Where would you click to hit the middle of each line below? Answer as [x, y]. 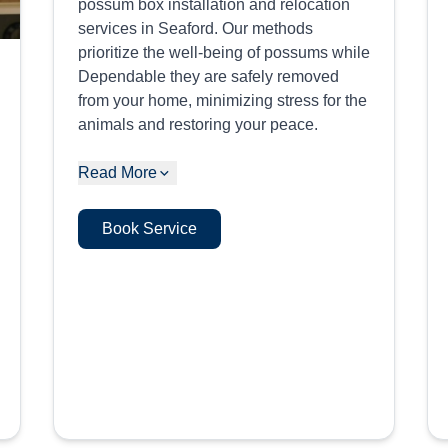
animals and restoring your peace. [197, 124]
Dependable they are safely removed [208, 76]
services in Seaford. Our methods [195, 28]
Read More [117, 172]
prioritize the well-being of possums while [223, 52]
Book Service [149, 228]
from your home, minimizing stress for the [222, 100]
